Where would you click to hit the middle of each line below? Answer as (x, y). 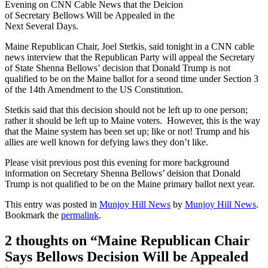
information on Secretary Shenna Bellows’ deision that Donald (123, 173)
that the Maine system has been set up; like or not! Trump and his (127, 131)
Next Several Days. (42, 26)
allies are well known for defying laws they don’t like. (106, 142)
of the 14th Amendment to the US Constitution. (94, 89)
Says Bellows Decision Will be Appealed (127, 256)
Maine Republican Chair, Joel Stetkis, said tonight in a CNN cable (130, 46)
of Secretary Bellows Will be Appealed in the (90, 15)
